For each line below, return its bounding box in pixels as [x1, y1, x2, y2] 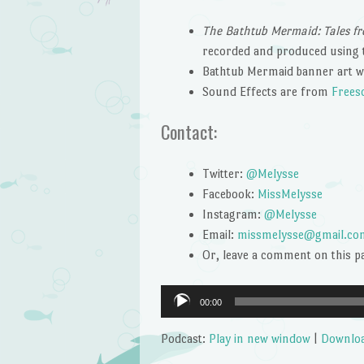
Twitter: [201, 166, 246, 180]
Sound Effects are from [201, 84, 331, 98]
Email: [201, 227, 237, 241]
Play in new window [208, 331, 310, 346]
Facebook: [201, 186, 258, 201]
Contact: [160, 118, 217, 146]
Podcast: [160, 331, 209, 346]
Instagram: [201, 206, 264, 221]
